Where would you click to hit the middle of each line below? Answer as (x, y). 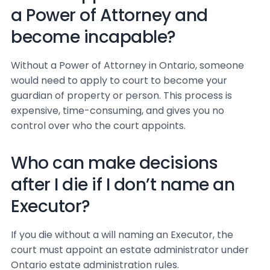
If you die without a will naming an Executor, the (122, 235)
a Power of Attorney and (109, 15)
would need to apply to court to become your (119, 80)
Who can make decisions (114, 163)
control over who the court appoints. (98, 126)
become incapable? (93, 37)
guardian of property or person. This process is (121, 96)
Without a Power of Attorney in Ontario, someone (127, 65)
